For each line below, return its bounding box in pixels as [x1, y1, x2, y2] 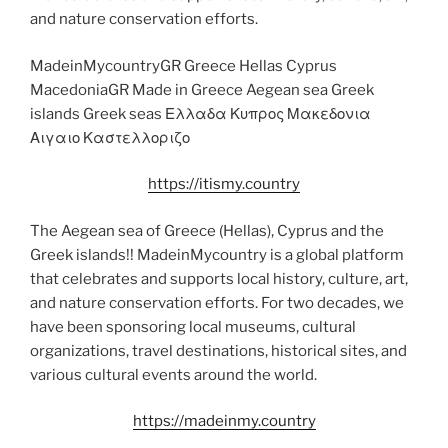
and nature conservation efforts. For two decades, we [30, 293, 404, 312]
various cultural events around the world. [30, 365, 317, 384]
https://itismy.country [148, 175, 300, 193]
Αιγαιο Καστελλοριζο [30, 128, 190, 147]
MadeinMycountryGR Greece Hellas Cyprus [30, 56, 337, 75]
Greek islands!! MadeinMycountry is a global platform [30, 245, 404, 264]
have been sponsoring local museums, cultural [30, 317, 356, 336]
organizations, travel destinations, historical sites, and [30, 341, 407, 360]
